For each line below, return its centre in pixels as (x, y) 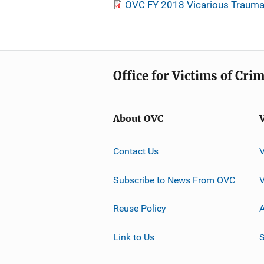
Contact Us (136, 151)
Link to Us (134, 237)
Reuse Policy (140, 208)
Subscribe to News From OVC (174, 180)
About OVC (138, 119)
